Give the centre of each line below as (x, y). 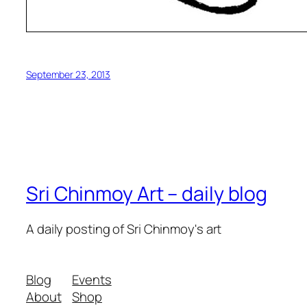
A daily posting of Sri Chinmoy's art (124, 229)
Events (92, 279)
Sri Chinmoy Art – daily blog (147, 193)
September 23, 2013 (69, 74)
